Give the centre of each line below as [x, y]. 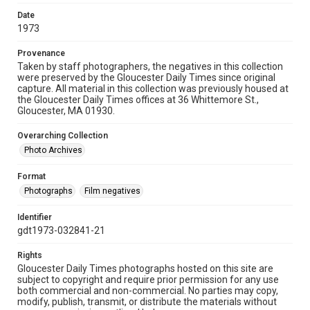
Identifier [35, 217]
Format [31, 176]
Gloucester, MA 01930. [66, 111]
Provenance [41, 53]
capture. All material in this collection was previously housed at [153, 89]
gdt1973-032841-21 [61, 230]
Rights [30, 255]
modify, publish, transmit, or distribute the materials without [147, 302]
